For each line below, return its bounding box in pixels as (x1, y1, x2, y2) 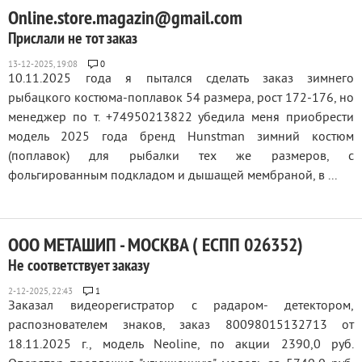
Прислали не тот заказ (8, 27, 137, 48)
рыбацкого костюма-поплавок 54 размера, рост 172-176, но (8, 90, 354, 107)
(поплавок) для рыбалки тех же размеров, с (8, 149, 354, 165)
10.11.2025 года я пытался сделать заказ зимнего (8, 71, 354, 87)
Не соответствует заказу (8, 255, 149, 276)
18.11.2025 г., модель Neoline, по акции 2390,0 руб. (8, 337, 354, 353)
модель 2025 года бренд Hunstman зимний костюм (8, 129, 354, 145)
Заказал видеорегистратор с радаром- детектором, (8, 298, 354, 314)
